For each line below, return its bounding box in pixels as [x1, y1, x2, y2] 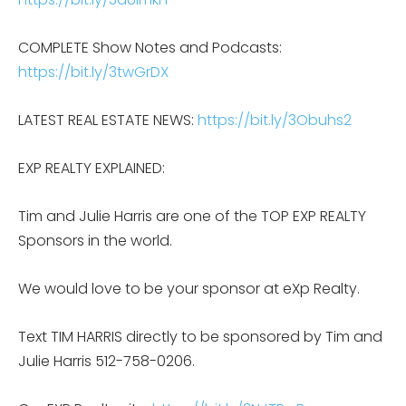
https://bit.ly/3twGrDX [18, 61, 169, 82]
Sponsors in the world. [18, 229, 172, 251]
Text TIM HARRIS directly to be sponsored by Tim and [18, 325, 382, 347]
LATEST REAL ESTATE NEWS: [18, 109, 198, 130]
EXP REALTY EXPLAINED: [18, 157, 165, 179]
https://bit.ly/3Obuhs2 [198, 109, 352, 130]
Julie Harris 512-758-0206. [18, 350, 198, 372]
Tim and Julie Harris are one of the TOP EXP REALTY [18, 205, 366, 227]
